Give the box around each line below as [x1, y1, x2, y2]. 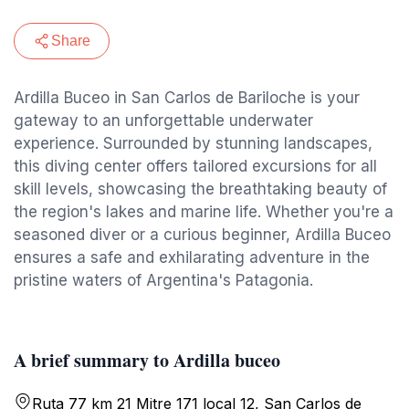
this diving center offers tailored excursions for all [14, 157, 377, 175]
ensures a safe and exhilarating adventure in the [14, 248, 370, 267]
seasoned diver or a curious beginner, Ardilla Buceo [14, 225, 391, 244]
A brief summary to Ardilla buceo [14, 347, 280, 373]
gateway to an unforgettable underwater [14, 111, 313, 130]
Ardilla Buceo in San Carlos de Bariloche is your [14, 89, 360, 107]
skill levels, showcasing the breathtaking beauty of [14, 180, 387, 198]
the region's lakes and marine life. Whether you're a [14, 203, 393, 221]
